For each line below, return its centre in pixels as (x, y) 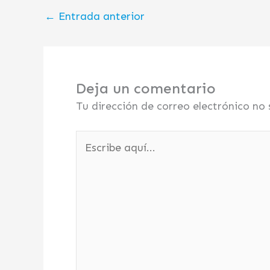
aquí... (91, 155)
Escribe (93, 138)
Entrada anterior (100, 16)
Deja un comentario (146, 88)
